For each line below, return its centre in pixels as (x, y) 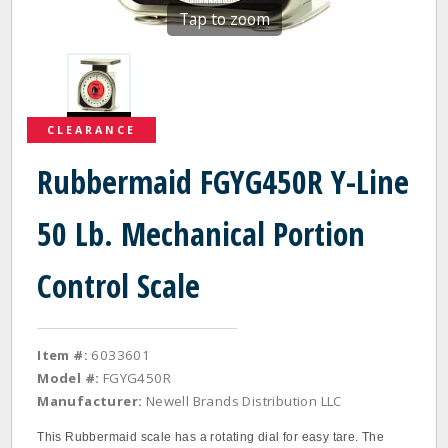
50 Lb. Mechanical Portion (201, 233)
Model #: (68, 378)
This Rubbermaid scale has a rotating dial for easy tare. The (211, 437)
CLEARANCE (92, 130)
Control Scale (119, 285)
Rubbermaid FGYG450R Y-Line (223, 181)
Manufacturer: (90, 401)
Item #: (63, 355)
